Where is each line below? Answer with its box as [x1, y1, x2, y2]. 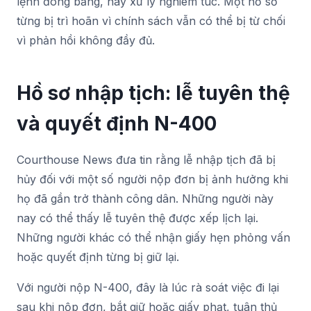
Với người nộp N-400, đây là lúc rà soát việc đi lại [17, 280, 279, 294]
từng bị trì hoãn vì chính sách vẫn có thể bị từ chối [17, 13, 285, 28]
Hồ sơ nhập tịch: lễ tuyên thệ [17, 81, 290, 105]
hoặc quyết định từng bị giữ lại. [17, 249, 179, 264]
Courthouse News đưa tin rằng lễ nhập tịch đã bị [17, 152, 276, 167]
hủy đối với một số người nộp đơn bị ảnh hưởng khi [17, 171, 288, 186]
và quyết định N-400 [17, 111, 217, 135]
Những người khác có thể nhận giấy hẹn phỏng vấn [17, 230, 290, 244]
